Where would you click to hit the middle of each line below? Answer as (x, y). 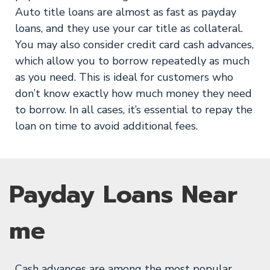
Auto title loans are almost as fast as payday (126, 12)
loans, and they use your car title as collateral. (129, 28)
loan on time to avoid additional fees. (106, 126)
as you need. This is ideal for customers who (124, 77)
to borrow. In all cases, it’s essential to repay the (134, 110)
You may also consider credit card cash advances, (134, 45)
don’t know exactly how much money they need (133, 93)
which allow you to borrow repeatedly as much (132, 61)
